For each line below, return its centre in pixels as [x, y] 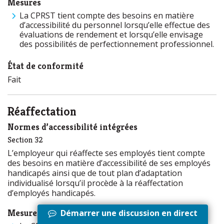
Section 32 [25, 140]
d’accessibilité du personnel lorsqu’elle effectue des [115, 25]
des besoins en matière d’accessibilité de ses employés [109, 163]
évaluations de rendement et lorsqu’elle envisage [111, 34]
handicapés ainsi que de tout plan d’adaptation [95, 173]
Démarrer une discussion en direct [127, 213]
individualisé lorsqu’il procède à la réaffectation [95, 183]
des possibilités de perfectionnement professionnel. [117, 44]
